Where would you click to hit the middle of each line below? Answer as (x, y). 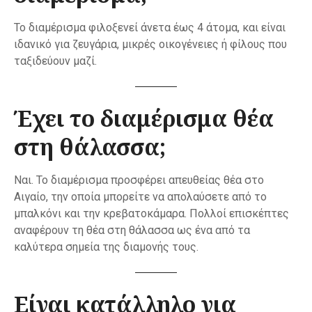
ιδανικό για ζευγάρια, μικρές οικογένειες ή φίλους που (150, 45)
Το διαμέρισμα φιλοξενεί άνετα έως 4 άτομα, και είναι (150, 28)
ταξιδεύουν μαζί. (55, 61)
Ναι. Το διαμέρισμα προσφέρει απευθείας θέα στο (139, 180)
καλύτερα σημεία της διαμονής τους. (106, 247)
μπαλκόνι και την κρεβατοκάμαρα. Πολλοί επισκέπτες (151, 214)
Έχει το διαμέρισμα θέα (144, 118)
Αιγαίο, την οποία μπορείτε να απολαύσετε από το (140, 197)
